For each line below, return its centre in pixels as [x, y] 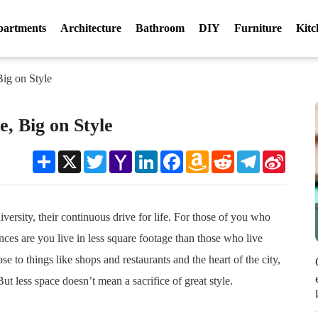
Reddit [247, 156]
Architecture [91, 28]
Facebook [202, 156]
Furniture [258, 28]
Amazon [225, 156]
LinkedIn [176, 156]
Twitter [121, 156]
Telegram [279, 156]
